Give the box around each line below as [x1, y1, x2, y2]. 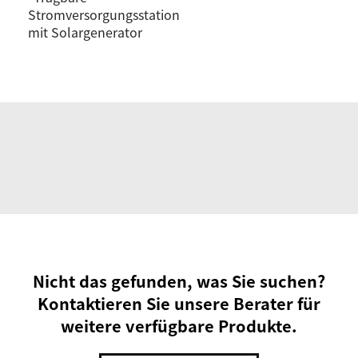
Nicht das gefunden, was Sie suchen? [33, 269, 325, 292]
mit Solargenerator [28, 22, 142, 42]
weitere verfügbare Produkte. [61, 314, 297, 337]
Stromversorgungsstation [28, 5, 180, 24]
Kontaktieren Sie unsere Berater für [38, 292, 320, 315]
